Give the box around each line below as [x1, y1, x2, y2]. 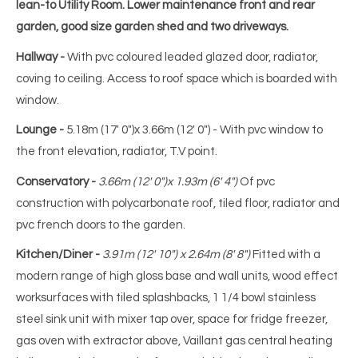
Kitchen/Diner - [16, 249, 100, 261]
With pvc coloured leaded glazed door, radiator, [65, 50, 318, 63]
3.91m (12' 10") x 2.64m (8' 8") [102, 249, 250, 261]
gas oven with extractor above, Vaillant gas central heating [16, 335, 332, 348]
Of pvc [237, 175, 275, 188]
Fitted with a [250, 249, 320, 261]
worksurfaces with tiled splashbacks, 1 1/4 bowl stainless [16, 292, 316, 304]
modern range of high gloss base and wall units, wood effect [16, 270, 338, 283]
